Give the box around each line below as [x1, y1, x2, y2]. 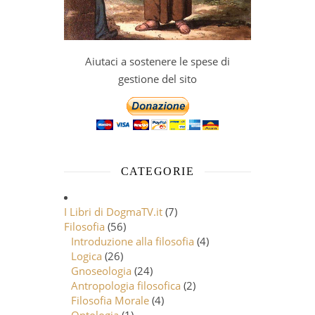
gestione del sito [118, 72, 197, 86]
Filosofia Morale [71, 293, 150, 307]
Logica [71, 249, 103, 263]
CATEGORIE [120, 165, 195, 177]
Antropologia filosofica [71, 278, 181, 292]
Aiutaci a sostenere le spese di [85, 54, 230, 68]
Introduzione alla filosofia [71, 234, 195, 248]
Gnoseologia [71, 264, 132, 278]
